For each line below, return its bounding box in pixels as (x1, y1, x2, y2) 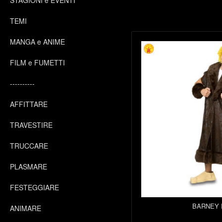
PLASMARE (10, 162, 47, 171)
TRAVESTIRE (10, 120, 53, 130)
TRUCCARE (10, 141, 48, 151)
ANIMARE (10, 203, 41, 213)
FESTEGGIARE (10, 182, 59, 192)
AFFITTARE (10, 99, 48, 109)
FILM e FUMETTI (10, 57, 65, 67)
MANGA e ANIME (10, 37, 65, 47)
